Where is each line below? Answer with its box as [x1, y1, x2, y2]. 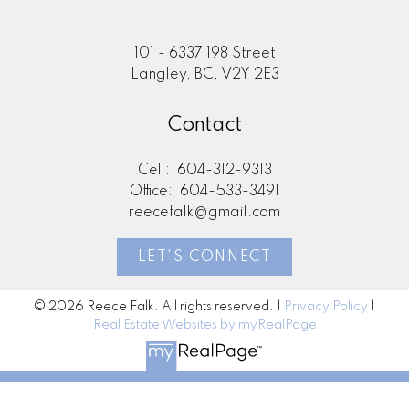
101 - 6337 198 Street [133, 46, 276, 61]
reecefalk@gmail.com [129, 204, 280, 220]
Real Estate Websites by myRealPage [92, 319, 317, 332]
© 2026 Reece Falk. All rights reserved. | [34, 300, 284, 314]
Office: [130, 184, 176, 199]
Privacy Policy [284, 300, 368, 314]
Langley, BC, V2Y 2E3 [130, 67, 279, 82]
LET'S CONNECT [137, 249, 272, 265]
